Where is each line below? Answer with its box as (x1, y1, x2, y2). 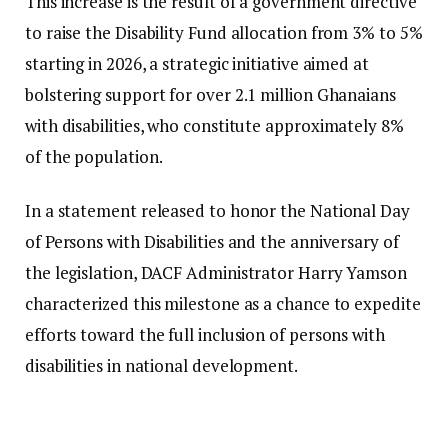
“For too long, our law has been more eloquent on (25, 406, 402, 430)
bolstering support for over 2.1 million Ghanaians (25, 83, 396, 107)
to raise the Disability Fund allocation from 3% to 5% (25, 21, 423, 45)
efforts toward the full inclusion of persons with (25, 322, 385, 346)
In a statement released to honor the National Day (25, 198, 410, 222)
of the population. (25, 145, 163, 169)
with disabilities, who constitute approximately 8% (25, 114, 404, 138)
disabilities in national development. (25, 353, 298, 377)
